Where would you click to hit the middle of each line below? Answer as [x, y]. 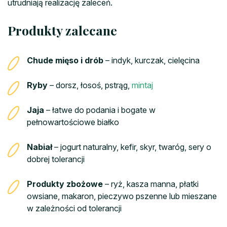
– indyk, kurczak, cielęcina [152, 61]
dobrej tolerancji [56, 159]
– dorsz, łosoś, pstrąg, [90, 85]
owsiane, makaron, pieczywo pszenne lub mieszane [122, 196]
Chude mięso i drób [65, 61]
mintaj [142, 85]
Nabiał [40, 147]
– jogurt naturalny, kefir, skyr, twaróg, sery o [132, 147]
